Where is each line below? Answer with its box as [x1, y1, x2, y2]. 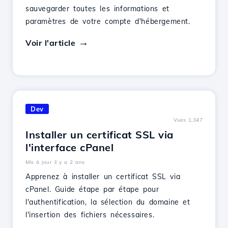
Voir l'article [25, 38, 75, 48]
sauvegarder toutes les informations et [25, 4, 169, 13]
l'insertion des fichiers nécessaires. [25, 210, 155, 219]
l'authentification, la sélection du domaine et [25, 197, 190, 207]
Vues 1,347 [174, 117, 203, 123]
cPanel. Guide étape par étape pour [25, 185, 159, 194]
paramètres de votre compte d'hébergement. [25, 17, 190, 26]
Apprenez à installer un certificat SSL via [25, 172, 181, 181]
